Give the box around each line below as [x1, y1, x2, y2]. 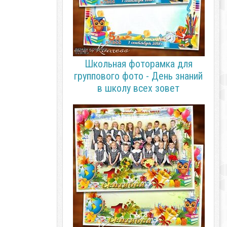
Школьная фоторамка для [84, 58, 193, 70]
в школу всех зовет [97, 82, 179, 94]
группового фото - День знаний [74, 70, 203, 82]
